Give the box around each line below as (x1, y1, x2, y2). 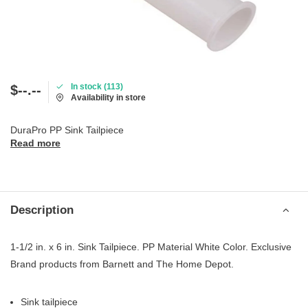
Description (10, 203, 74, 217)
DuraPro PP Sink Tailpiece (10, 124, 124, 135)
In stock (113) (71, 82, 123, 91)
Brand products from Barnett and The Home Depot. (10, 258, 234, 269)
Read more (10, 137, 60, 148)
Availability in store (71, 93, 146, 102)
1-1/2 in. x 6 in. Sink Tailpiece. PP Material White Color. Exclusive (10, 241, 291, 252)
